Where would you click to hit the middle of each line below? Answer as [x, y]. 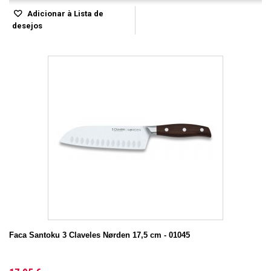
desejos [27, 26]
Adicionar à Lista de [64, 14]
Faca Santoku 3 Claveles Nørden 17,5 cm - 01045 [100, 235]
